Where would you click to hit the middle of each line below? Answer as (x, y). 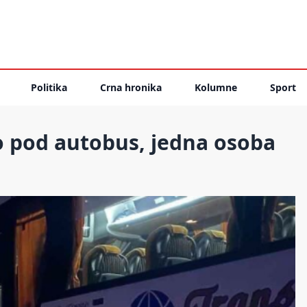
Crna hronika (131, 87)
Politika (49, 87)
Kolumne (216, 87)
